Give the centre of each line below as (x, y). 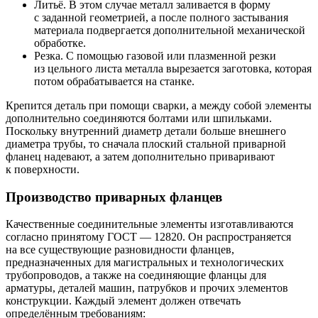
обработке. (60, 43)
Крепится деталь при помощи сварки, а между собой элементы (159, 105)
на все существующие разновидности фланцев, (120, 250)
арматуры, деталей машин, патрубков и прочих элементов (147, 288)
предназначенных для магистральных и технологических (145, 263)
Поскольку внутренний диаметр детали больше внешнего (146, 131)
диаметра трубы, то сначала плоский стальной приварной (146, 143)
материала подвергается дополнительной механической (170, 30)
